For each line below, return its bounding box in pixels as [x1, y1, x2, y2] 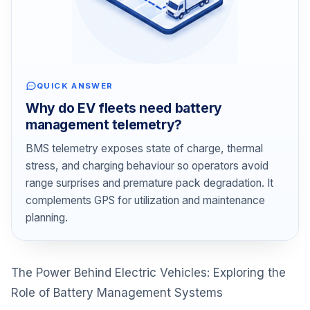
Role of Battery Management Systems [11, 286, 223, 300]
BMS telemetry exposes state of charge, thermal [26, 142, 263, 156]
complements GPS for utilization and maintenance [26, 194, 265, 208]
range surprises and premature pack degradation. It [26, 176, 273, 190]
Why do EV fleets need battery [26, 99, 222, 116]
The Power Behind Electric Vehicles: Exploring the [11, 266, 286, 280]
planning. [26, 211, 68, 225]
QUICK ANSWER [37, 81, 113, 91]
